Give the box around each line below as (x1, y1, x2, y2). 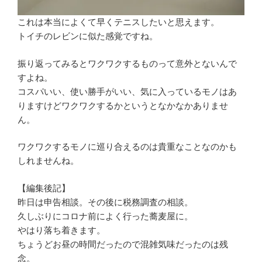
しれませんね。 (18, 156, 79, 166)
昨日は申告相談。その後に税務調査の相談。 (18, 196, 193, 207)
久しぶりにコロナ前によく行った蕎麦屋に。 (18, 211, 193, 221)
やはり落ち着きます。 (18, 225, 105, 235)
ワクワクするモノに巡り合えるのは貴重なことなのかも (18, 142, 237, 152)
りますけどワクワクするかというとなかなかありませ (18, 100, 228, 111)
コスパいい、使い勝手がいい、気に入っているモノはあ (18, 86, 237, 96)
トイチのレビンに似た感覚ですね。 (18, 31, 158, 42)
